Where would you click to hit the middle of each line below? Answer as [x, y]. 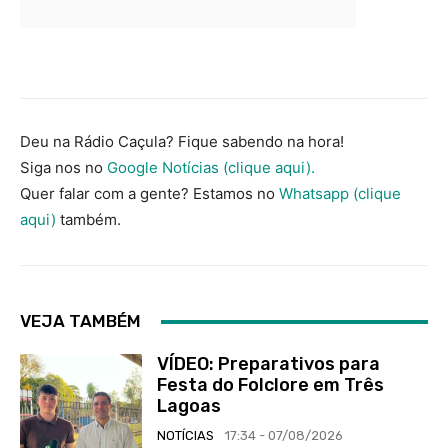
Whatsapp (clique [340, 194]
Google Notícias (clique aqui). [211, 168]
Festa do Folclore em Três [271, 385]
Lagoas [189, 406]
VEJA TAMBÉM [80, 321]
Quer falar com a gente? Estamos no [149, 194]
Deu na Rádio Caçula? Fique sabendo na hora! [182, 142]
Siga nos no [63, 168]
